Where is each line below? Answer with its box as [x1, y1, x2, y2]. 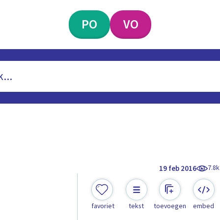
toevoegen [154, 201, 187, 212]
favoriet [91, 201, 114, 212]
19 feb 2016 [159, 163, 197, 174]
